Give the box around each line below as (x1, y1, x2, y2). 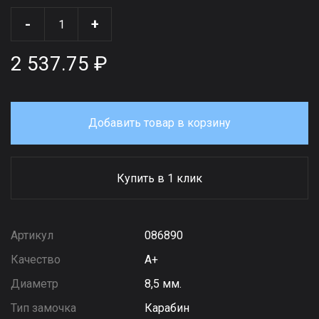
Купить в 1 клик (117, 172, 202, 185)
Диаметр (11, 277, 58, 291)
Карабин (145, 301, 190, 315)
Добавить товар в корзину (88, 116, 231, 130)
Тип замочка (11, 301, 76, 315)
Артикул (11, 229, 53, 242)
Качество (11, 253, 61, 266)
